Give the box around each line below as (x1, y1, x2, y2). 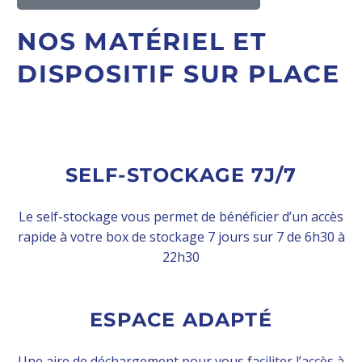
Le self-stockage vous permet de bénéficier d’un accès (19, 207, 343, 225)
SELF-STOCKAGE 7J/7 (65, 162, 297, 187)
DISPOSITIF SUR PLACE (17, 58, 340, 89)
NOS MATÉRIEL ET (17, 26, 267, 57)
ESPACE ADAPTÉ (90, 307, 272, 331)
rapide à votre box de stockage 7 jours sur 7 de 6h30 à (17, 227, 345, 246)
